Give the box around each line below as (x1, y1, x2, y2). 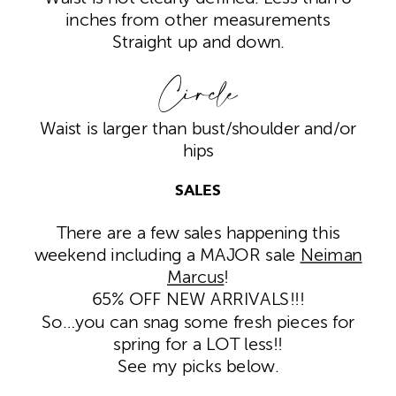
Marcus (167, 268, 225, 287)
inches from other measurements (65, 11, 331, 30)
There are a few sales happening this (56, 224, 340, 243)
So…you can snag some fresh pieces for (41, 313, 355, 332)
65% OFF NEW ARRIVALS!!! (91, 291, 305, 310)
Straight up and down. (111, 33, 285, 52)
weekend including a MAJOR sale (34, 246, 301, 265)
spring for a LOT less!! (113, 335, 283, 354)
